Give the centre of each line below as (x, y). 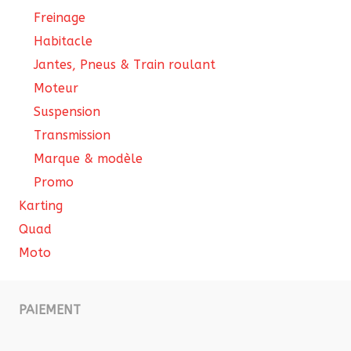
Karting (41, 205)
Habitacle (63, 41)
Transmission (72, 135)
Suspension (67, 111)
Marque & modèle (89, 158)
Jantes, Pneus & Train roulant (125, 64)
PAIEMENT (50, 309)
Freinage (60, 17)
